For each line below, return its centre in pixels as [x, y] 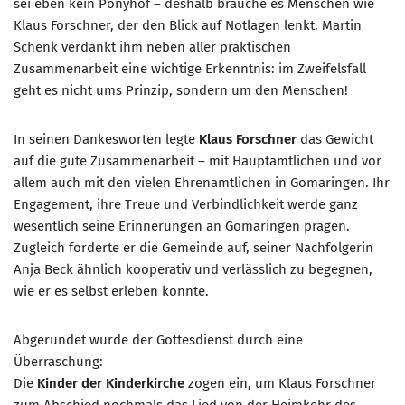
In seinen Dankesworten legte [106, 140]
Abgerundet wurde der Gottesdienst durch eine [158, 340]
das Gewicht [335, 140]
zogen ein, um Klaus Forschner [280, 384]
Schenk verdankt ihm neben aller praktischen [152, 47]
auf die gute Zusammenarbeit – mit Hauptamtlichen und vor [198, 161]
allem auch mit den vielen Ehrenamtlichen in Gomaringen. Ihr [202, 183]
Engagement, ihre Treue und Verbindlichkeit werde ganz [186, 205]
